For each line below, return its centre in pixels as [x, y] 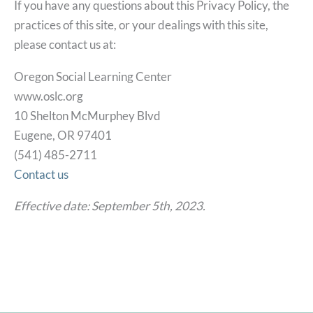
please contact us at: [65, 45]
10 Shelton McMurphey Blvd [87, 115]
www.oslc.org [49, 96]
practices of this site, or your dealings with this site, [141, 25]
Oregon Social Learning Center [93, 76]
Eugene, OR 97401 [63, 135]
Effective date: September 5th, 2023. [110, 205]
